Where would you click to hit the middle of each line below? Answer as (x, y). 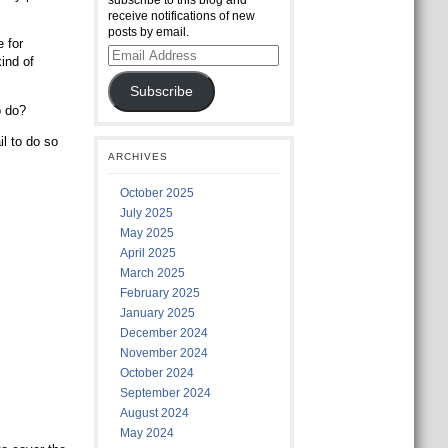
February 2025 (159, 293)
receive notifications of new (181, 16)
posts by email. (148, 32)
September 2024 (165, 393)
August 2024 (154, 413)
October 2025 (156, 193)
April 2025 (147, 253)
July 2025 (146, 213)
